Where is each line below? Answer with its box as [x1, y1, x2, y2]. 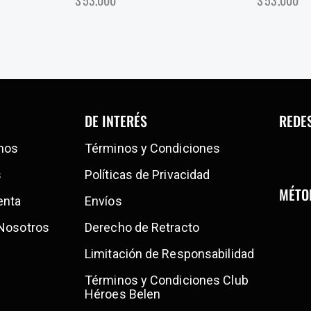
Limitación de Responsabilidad [85, 246, 254, 262]
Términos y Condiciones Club [85, 273, 249, 288]
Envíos [85, 194, 122, 209]
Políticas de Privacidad [85, 167, 210, 183]
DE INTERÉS [85, 110, 147, 132]
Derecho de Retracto [85, 220, 199, 235]
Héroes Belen [85, 287, 161, 302]
